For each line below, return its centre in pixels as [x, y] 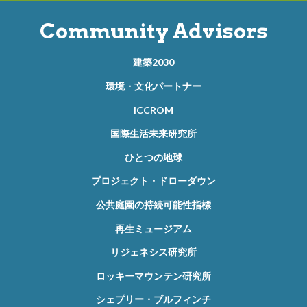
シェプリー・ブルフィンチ [153, 299]
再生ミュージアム [153, 228]
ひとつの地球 [153, 157]
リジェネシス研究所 [153, 252]
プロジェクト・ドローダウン [153, 181]
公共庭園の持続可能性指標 [153, 205]
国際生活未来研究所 [153, 134]
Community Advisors [153, 30]
